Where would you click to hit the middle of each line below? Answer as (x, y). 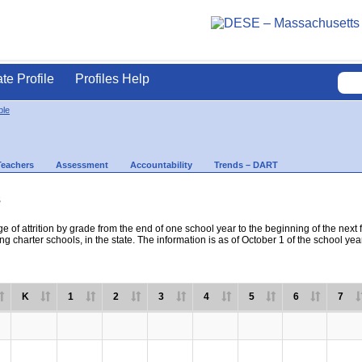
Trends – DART (246, 165)
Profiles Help (112, 79)
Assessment (82, 165)
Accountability (161, 165)
